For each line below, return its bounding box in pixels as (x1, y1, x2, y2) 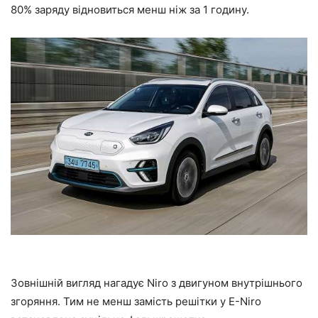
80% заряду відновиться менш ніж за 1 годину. (11, 2, 249, 16)
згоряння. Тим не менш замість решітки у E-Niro (11, 295, 261, 309)
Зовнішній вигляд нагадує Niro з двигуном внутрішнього (11, 276, 302, 290)
